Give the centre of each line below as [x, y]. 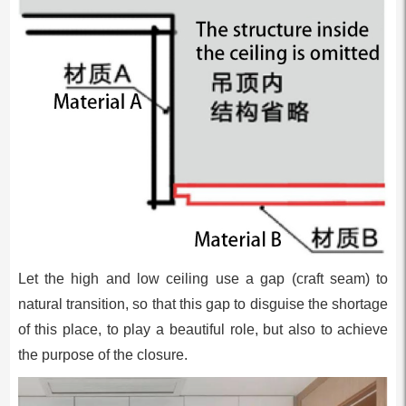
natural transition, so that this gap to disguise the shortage [203, 304]
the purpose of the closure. [102, 354]
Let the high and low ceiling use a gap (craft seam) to [203, 278]
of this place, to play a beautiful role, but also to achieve [203, 329]
